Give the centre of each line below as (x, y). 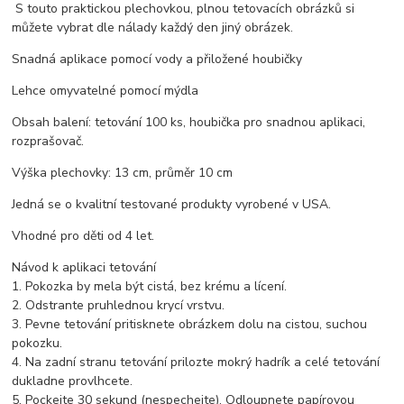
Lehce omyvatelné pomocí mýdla (106, 91)
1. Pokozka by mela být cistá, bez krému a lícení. (150, 287)
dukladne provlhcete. (73, 381)
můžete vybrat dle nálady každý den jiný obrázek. (153, 28)
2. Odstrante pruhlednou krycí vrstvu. (119, 306)
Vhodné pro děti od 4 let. (83, 236)
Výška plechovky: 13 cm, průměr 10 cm (123, 173)
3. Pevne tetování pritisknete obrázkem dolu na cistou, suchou (190, 325)
